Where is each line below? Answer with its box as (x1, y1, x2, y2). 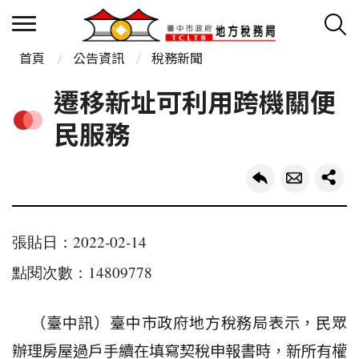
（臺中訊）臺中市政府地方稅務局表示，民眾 (12, 317, 347, 333)
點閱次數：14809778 (12, 261, 152, 282)
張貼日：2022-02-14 (12, 232, 147, 252)
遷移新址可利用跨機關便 (54, 91, 336, 117)
